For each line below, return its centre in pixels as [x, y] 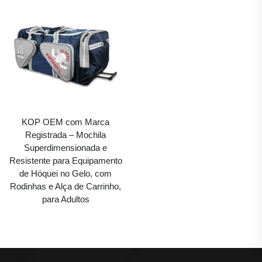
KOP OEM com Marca [65, 122]
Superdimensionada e [65, 147]
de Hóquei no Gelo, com [65, 173]
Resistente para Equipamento [65, 160]
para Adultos [65, 199]
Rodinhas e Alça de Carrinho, [65, 186]
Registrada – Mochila [65, 135]
